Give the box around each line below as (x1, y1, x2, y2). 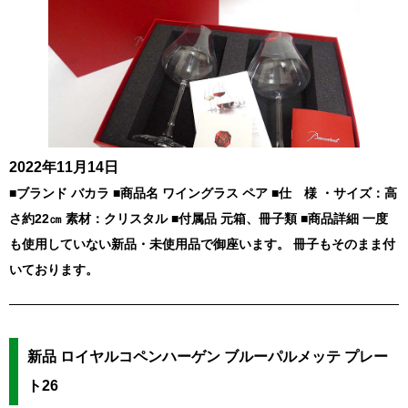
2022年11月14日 (9, 159, 118, 176)
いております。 (9, 262, 98, 278)
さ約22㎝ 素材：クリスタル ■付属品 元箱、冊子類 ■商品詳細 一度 (9, 211, 388, 227)
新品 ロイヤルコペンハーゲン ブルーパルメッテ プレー (27, 349, 388, 365)
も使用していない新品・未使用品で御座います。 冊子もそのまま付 (9, 237, 395, 252)
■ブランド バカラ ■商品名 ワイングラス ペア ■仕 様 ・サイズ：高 (9, 186, 397, 201)
